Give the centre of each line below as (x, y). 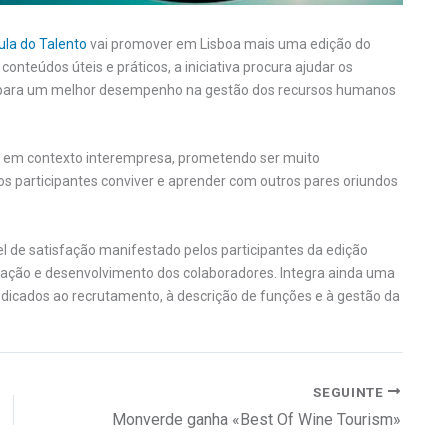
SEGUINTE (350, 391)
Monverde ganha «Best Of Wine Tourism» (256, 420)
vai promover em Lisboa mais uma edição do (229, 43)
